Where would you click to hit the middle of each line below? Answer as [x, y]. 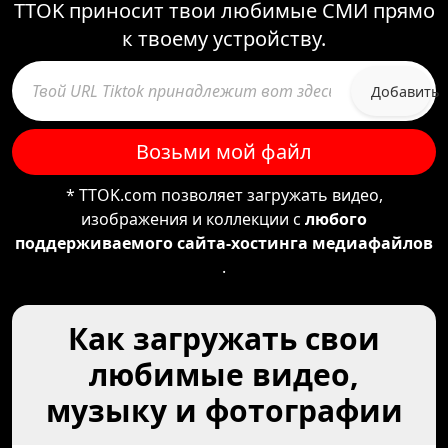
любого [336, 219]
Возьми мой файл [224, 151]
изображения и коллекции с [193, 219]
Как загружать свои [224, 338]
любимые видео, [224, 374]
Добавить [405, 91]
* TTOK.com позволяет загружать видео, [224, 195]
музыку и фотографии [224, 410]
